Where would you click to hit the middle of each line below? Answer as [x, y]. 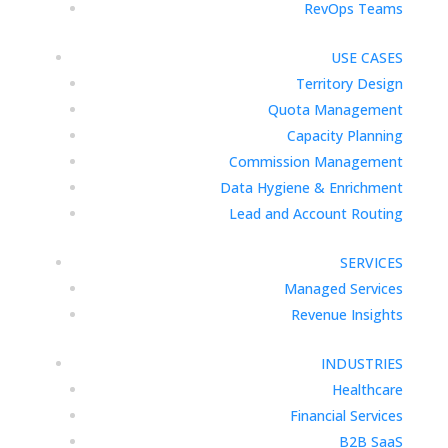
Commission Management [316, 161]
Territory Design [350, 83]
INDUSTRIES [362, 363]
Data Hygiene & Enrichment [312, 187]
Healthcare [368, 389]
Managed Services [344, 288]
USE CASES [367, 57]
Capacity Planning [345, 135]
